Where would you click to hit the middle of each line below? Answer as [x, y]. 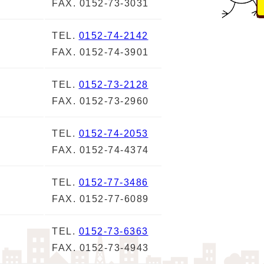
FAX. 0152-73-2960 [100, 101]
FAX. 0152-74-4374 [100, 150]
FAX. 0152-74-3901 [100, 52]
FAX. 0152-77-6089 [100, 199]
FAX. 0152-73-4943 [100, 248]
